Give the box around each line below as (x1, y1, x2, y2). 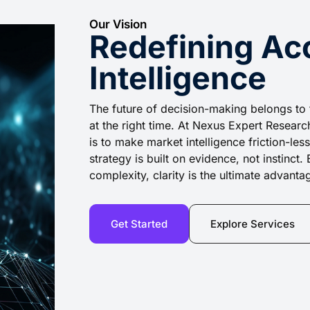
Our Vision (89, 17, 147, 31)
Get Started (110, 217, 167, 230)
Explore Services (210, 217, 295, 230)
